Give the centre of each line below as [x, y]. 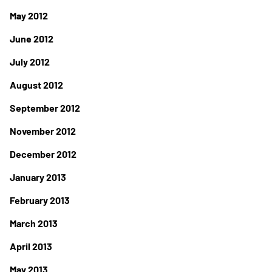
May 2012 [29, 15]
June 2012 [32, 39]
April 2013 [31, 246]
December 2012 [43, 154]
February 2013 [40, 200]
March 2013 [34, 223]
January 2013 [38, 177]
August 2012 [36, 85]
